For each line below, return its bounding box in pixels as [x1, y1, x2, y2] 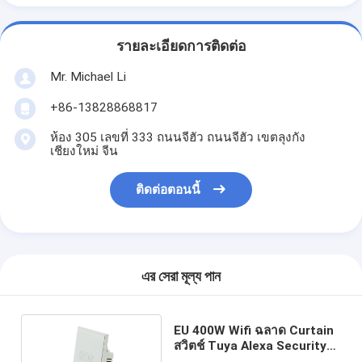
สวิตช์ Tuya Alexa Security [174, 338, 327, 353]
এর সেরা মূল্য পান [141, 268, 221, 285]
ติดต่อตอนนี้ [136, 183, 201, 198]
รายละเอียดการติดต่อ [116, 38, 246, 55]
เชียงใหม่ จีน [49, 143, 118, 158]
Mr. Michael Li [49, 69, 126, 84]
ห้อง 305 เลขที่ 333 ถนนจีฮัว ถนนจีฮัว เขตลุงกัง [49, 129, 305, 145]
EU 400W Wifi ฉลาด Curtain [174, 322, 335, 338]
